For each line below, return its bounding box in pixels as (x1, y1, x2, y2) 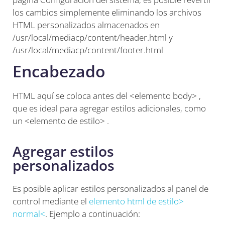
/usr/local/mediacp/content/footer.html (13, 44, 163, 56)
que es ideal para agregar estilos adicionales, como (13, 102, 206, 114)
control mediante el (13, 195, 89, 207)
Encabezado (13, 60, 105, 82)
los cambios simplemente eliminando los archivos (13, 6, 201, 18)
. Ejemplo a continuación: (45, 208, 140, 220)
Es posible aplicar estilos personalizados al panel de (13, 183, 208, 195)
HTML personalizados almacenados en (13, 19, 160, 31)
